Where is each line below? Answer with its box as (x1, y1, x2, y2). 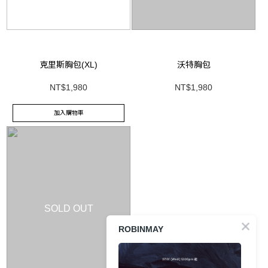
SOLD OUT (44, 203, 93, 214)
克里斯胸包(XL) (39, 59, 98, 69)
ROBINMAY (118, 224, 163, 234)
